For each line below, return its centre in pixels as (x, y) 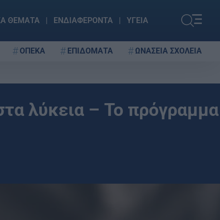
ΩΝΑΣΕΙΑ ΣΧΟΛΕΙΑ (168, 51)
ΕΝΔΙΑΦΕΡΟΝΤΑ (83, 20)
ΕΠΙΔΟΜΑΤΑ (90, 51)
